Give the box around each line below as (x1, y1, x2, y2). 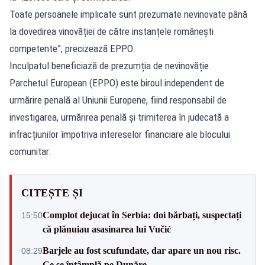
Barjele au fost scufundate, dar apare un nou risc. (43, 245, 241, 256)
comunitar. (9, 145, 51, 157)
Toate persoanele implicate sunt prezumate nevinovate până (9, 8, 247, 20)
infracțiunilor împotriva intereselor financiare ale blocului (9, 128, 230, 140)
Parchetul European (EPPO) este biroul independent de (9, 76, 224, 89)
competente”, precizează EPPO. (9, 42, 135, 54)
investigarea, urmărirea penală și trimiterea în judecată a (9, 111, 229, 123)
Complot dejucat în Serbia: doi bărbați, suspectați (43, 209, 241, 220)
